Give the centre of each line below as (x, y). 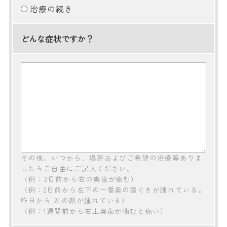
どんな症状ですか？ (57, 38)
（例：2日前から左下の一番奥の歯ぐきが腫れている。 (113, 189)
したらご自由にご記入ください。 (78, 168)
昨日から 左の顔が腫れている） (75, 200)
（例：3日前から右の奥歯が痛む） (80, 179)
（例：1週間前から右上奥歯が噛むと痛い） (94, 211)
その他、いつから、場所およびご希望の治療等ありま (112, 157)
